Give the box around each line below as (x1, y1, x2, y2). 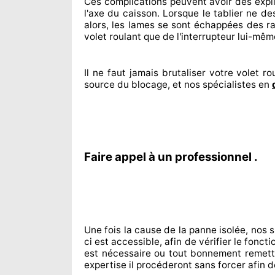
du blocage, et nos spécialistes (115, 79, 256, 90)
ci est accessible (84, 236, 160, 247)
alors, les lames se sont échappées (84, 19, 244, 31)
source (84, 79, 115, 90)
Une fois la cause (84, 224, 162, 236)
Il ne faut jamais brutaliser (84, 67, 206, 79)
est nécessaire (84, 247, 151, 259)
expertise (84, 259, 126, 271)
